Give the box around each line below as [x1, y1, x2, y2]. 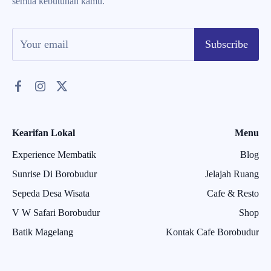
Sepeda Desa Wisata [12, 188, 90, 198]
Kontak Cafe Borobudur [166, 226, 259, 237]
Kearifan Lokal [12, 127, 75, 138]
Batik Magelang [12, 226, 73, 237]
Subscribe [205, 38, 248, 50]
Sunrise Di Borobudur [12, 168, 97, 179]
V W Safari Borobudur [12, 207, 100, 218]
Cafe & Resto [207, 188, 259, 198]
